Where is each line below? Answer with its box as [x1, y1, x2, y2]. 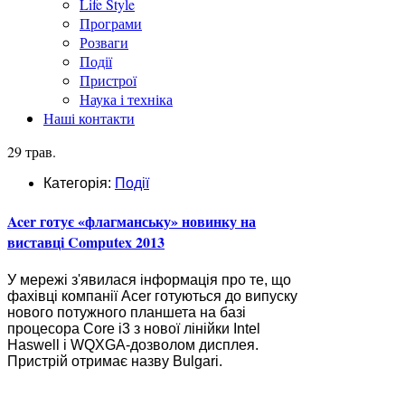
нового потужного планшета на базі [7, 304, 246, 320]
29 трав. [7, 142, 56, 161]
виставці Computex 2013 [7, 231, 165, 253]
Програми [80, 14, 142, 33]
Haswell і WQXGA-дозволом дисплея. [7, 336, 259, 353]
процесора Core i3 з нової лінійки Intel [7, 320, 260, 336]
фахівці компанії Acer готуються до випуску [7, 287, 297, 304]
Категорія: [43, 175, 115, 191]
